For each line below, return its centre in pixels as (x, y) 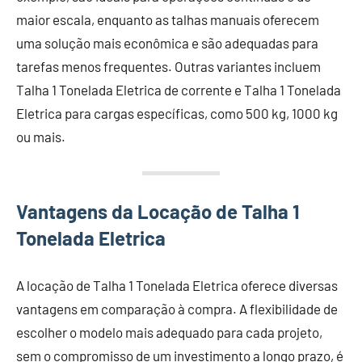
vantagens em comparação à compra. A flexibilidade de (177, 308)
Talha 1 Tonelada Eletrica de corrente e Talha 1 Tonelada (179, 89)
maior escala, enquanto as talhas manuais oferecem (168, 19)
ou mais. (41, 136)
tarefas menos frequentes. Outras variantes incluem (168, 66)
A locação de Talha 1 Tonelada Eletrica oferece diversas (177, 285)
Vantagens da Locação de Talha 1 (158, 211)
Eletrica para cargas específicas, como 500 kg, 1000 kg (177, 113)
